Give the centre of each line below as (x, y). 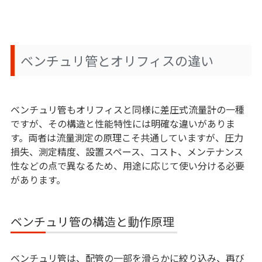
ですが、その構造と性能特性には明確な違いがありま (123, 124)
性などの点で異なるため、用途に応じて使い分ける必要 (127, 166)
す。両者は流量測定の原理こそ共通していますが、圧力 (127, 138)
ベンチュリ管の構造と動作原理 (92, 222)
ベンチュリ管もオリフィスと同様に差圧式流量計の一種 (127, 110)
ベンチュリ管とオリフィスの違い (117, 61)
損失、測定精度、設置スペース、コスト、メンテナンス (127, 152)
